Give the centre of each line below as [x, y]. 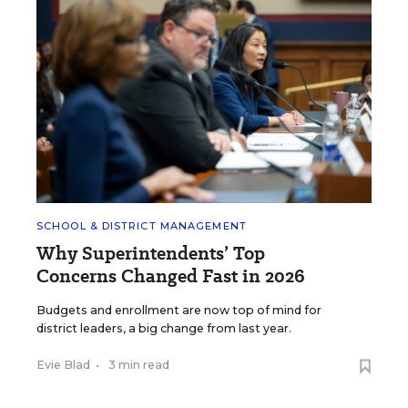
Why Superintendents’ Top [151, 253]
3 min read [139, 364]
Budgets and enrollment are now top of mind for [179, 310]
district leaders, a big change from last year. [164, 328]
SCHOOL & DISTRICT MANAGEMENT [142, 225]
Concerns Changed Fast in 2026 [171, 275]
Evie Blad [63, 364]
